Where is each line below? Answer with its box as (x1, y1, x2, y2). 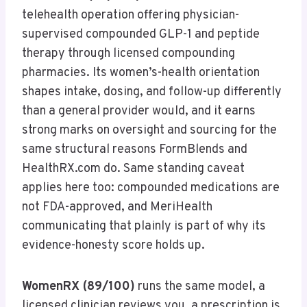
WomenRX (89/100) (22, 279, 135, 295)
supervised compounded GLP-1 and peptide (22, 27, 260, 43)
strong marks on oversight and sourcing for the (22, 123, 277, 139)
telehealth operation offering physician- (22, 8, 239, 24)
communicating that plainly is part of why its (22, 219, 266, 235)
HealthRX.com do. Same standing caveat (22, 161, 245, 177)
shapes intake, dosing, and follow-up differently (22, 84, 282, 101)
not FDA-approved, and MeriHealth (22, 199, 212, 216)
